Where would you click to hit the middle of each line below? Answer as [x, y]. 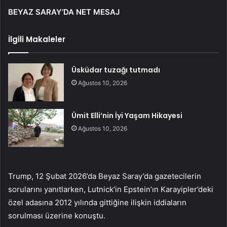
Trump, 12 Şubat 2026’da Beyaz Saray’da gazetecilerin [105, 176]
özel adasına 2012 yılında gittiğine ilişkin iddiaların [97, 203]
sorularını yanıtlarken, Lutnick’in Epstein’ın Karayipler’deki [111, 190]
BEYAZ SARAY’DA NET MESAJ [64, 12]
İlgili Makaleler [37, 40]
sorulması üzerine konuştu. [57, 216]
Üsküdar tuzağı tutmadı [116, 70]
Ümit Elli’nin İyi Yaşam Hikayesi [127, 116]
